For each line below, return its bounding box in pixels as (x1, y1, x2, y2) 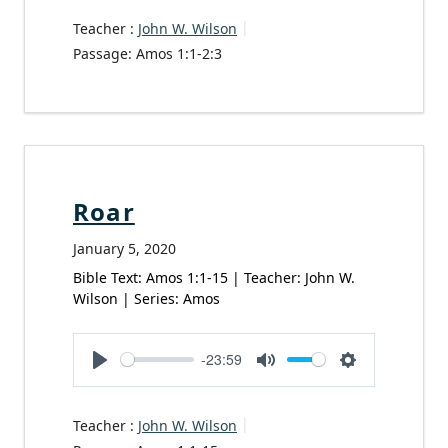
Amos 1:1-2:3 (136, 43, 222, 63)
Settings (348, 370, 406, 394)
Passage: (73, 43, 132, 63)
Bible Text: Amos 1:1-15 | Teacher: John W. (73, 267, 355, 287)
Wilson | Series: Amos (73, 288, 220, 308)
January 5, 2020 (73, 238, 176, 258)
